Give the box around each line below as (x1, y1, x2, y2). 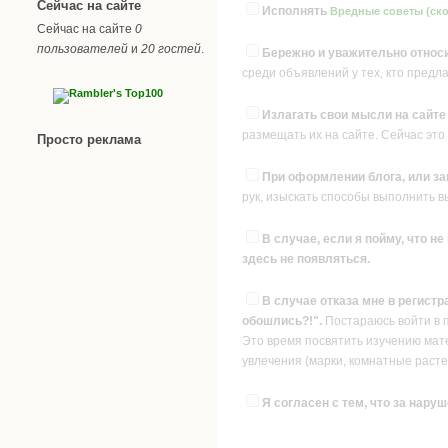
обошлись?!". (242, 314, 322, 329)
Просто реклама (37, 131, 141, 147)
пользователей (37, 41, 128, 56)
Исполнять (262, 4, 330, 19)
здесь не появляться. (242, 252, 370, 267)
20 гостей (141, 41, 201, 56)
